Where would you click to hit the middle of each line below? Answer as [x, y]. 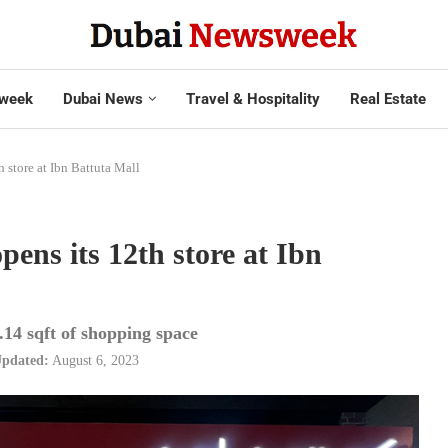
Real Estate [387, 98]
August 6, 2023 [95, 360]
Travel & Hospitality [252, 98]
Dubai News [102, 98]
